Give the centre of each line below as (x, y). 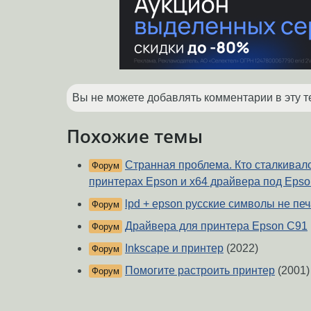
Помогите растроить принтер (200, 271)
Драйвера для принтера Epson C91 (216, 226)
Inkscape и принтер (174, 249)
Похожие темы (135, 136)
